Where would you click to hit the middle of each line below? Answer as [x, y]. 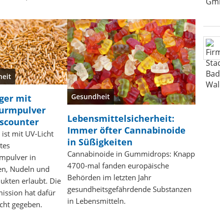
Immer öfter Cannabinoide [126, 130]
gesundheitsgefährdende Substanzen [129, 189]
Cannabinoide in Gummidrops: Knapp [131, 153]
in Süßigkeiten [100, 142]
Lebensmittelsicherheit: [121, 118]
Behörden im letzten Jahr [109, 177]
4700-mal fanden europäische [118, 165]
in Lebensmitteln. [96, 201]
